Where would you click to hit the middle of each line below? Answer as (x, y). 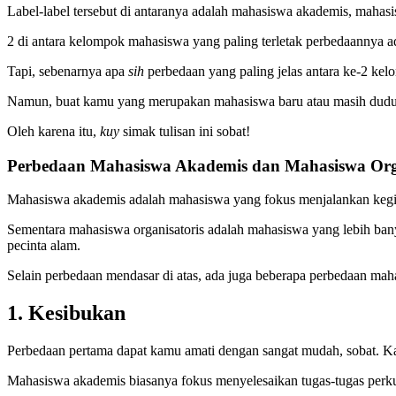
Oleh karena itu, (53, 131)
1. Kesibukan (66, 313)
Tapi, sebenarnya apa (68, 71)
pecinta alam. (44, 246)
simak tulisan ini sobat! (185, 131)
